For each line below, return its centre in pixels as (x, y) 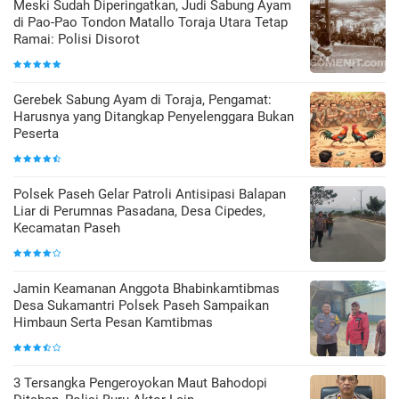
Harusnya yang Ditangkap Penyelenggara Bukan (154, 116)
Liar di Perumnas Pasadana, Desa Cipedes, (139, 211)
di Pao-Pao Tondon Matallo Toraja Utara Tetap (151, 22)
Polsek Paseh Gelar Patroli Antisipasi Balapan (150, 194)
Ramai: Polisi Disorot (77, 39)
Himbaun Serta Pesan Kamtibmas (113, 322)
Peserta (36, 133)
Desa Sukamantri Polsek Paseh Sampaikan (141, 305)
